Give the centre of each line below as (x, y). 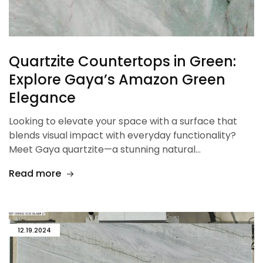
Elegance (42, 97)
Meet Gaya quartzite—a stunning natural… (105, 149)
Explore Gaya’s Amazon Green (117, 79)
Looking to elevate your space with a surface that (123, 121)
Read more (35, 173)
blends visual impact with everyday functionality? (122, 135)
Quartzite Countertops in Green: (122, 61)
